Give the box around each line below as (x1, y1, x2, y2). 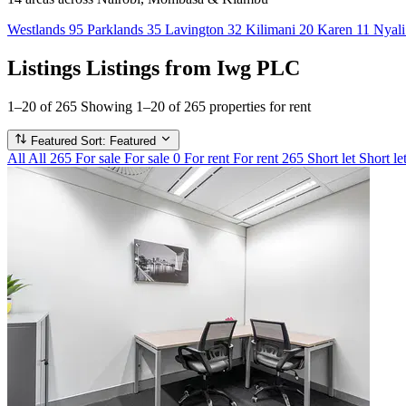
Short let (307, 150, 355, 166)
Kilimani (246, 21, 299, 37)
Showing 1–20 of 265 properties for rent (81, 98, 311, 114)
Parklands (87, 21, 147, 37)
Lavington (165, 21, 227, 37)
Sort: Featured (81, 133, 156, 148)
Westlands (7, 21, 69, 37)
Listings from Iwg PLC (86, 55, 300, 80)
